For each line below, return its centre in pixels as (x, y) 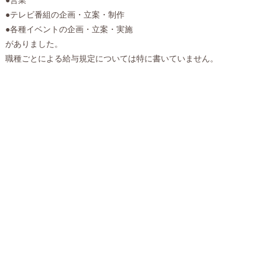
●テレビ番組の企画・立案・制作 (65, 14)
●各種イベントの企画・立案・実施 (69, 29)
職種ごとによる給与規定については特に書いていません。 (111, 58)
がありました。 (34, 44)
